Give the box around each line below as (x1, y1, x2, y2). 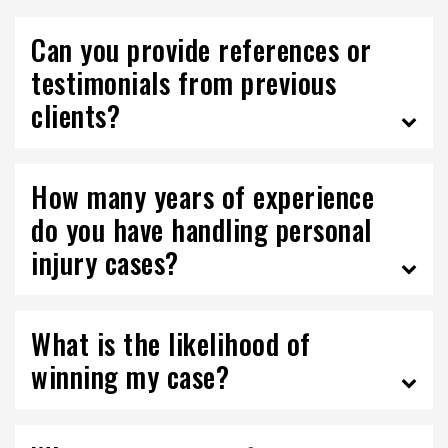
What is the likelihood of (31, 323, 311, 364)
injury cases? (31, 242, 179, 283)
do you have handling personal (31, 209, 372, 250)
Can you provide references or (31, 29, 372, 70)
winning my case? (31, 356, 229, 397)
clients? (31, 95, 120, 136)
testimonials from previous (31, 62, 336, 103)
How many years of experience (31, 176, 374, 217)
